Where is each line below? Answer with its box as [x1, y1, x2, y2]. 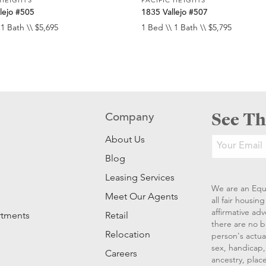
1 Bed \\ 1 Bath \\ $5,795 [141, 22, 232, 33]
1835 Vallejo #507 [141, 8, 208, 18]
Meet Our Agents [105, 191, 179, 202]
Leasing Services [105, 172, 175, 183]
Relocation [105, 229, 151, 240]
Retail [105, 210, 129, 221]
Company [105, 112, 155, 124]
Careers [105, 248, 138, 259]
